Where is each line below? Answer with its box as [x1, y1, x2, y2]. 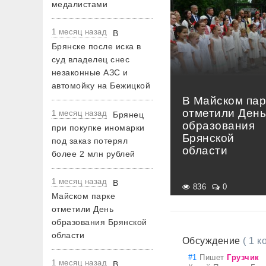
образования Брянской [52, 217, 147, 227]
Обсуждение [182, 236, 243, 246]
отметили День [52, 204, 114, 214]
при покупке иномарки [52, 123, 145, 132]
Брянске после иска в [52, 42, 141, 51]
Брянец [113, 110, 144, 119]
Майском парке [52, 191, 116, 201]
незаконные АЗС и [52, 68, 128, 77]
